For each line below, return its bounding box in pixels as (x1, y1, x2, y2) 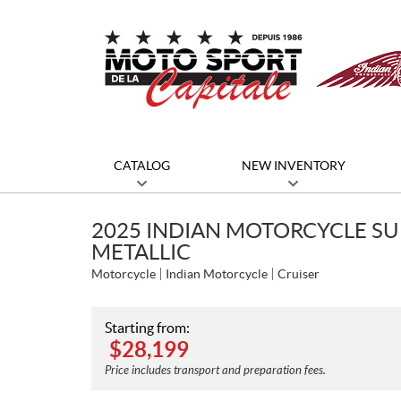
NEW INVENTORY (241, 158, 346, 173)
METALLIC (91, 240, 191, 264)
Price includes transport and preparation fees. (105, 363, 326, 378)
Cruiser (277, 267, 320, 281)
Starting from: (105, 320, 190, 336)
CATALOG (113, 158, 170, 173)
